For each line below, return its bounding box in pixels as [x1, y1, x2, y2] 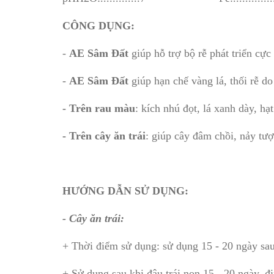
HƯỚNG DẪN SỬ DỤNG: [62, 185, 188, 197]
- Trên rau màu [62, 102, 135, 114]
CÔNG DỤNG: [62, 20, 135, 32]
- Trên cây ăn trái [62, 130, 146, 142]
